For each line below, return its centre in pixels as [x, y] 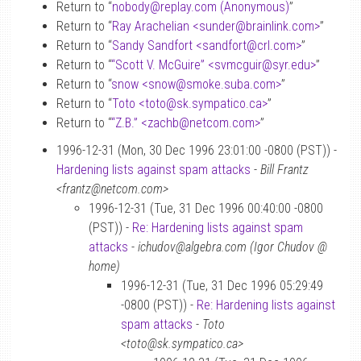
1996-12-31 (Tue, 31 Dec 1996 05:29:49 [222, 286]
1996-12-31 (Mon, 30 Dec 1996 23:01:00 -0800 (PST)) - [197, 150]
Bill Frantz [284, 170]
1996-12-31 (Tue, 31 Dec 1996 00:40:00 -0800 [206, 208]
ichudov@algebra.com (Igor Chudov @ [232, 247]
